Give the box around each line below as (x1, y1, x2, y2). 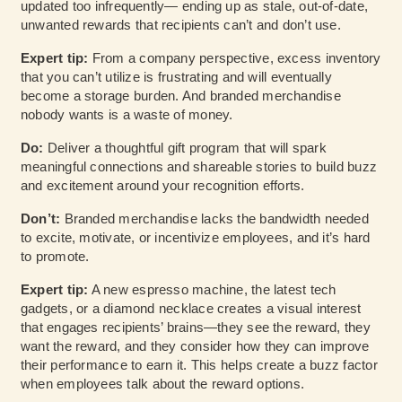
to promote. (21, 249, 90, 265)
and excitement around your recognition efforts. (21, 178, 305, 194)
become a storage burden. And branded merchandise (21, 88, 341, 104)
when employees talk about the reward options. (21, 376, 305, 392)
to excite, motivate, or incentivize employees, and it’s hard (21, 230, 371, 246)
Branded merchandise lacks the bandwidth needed (60, 211, 369, 227)
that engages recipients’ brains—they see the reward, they (21, 319, 371, 336)
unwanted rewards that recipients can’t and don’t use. (21, 17, 341, 33)
